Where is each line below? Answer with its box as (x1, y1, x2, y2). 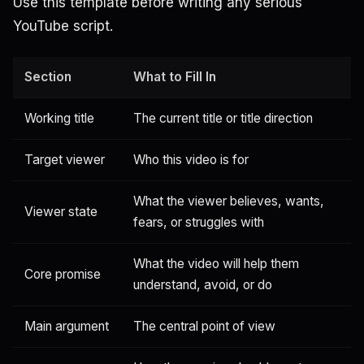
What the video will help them (133, 256, 299, 272)
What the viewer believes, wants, (133, 193, 324, 210)
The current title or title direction (133, 110, 313, 127)
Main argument (24, 318, 109, 335)
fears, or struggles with (133, 214, 264, 231)
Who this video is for (133, 152, 249, 168)
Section (24, 69, 71, 85)
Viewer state (24, 204, 97, 220)
